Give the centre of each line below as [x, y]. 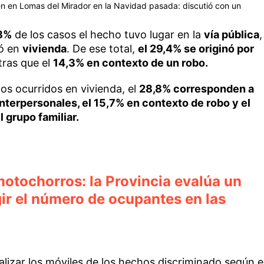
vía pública [231, 34]
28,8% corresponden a [196, 88]
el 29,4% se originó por [196, 48]
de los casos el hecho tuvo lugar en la [108, 34]
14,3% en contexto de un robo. [130, 62]
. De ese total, [102, 48]
